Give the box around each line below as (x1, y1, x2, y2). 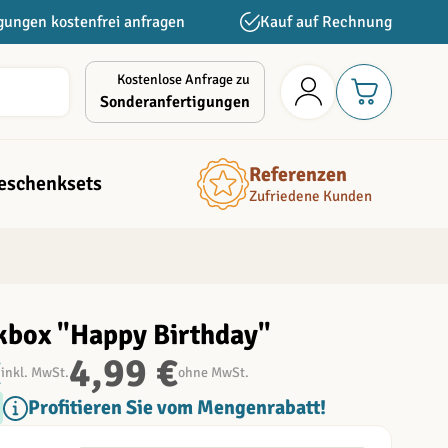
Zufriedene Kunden (248, 187, 372, 206)
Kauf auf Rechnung (259, 12, 392, 32)
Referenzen (248, 162, 347, 188)
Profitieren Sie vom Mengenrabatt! (28, 395, 326, 421)
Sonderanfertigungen (100, 91, 250, 112)
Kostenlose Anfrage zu (117, 70, 250, 88)
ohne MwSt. (178, 364, 249, 382)
